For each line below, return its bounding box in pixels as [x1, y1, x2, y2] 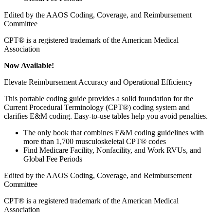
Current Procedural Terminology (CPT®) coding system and [4, 103, 190, 112]
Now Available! [4, 61, 54, 70]
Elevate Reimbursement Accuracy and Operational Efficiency [4, 78, 193, 87]
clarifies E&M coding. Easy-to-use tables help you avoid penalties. [4, 112, 208, 121]
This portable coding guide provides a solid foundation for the [4, 94, 193, 103]
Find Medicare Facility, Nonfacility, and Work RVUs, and [23, 146, 201, 155]
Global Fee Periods [23, 155, 82, 163]
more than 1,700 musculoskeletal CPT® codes [23, 137, 166, 146]
